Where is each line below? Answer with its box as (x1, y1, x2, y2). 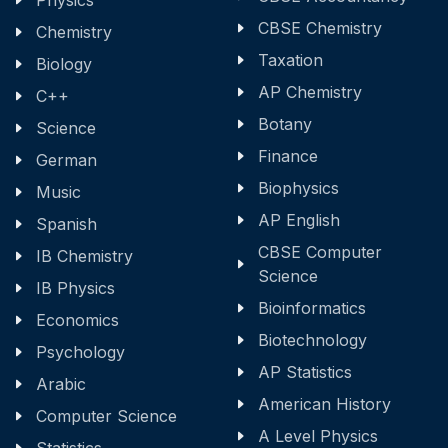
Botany (258, 114, 312, 135)
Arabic (36, 374, 86, 395)
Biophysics (258, 178, 339, 199)
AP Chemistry (258, 82, 362, 103)
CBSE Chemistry (258, 18, 382, 39)
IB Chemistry (36, 246, 133, 267)
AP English (258, 210, 340, 231)
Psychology (36, 342, 125, 363)
